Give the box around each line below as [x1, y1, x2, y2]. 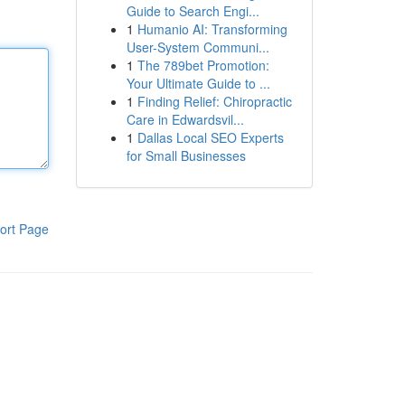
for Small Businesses [126, 146, 246, 165]
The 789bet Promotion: [137, 56, 269, 74]
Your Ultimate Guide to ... [126, 74, 270, 92]
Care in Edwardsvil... [126, 110, 244, 128]
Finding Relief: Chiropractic [137, 92, 292, 110]
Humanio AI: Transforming [137, 20, 287, 38]
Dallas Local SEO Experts [137, 128, 284, 146]
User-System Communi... [126, 38, 269, 56]
